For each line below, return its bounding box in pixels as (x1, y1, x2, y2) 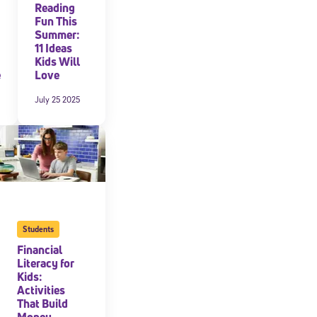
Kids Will (34, 53, 80, 69)
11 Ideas (34, 40, 72, 56)
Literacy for (16, 255, 74, 271)
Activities (16, 282, 65, 298)
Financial (16, 241, 62, 258)
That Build (16, 295, 68, 311)
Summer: (34, 26, 80, 42)
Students (22, 223, 54, 234)
